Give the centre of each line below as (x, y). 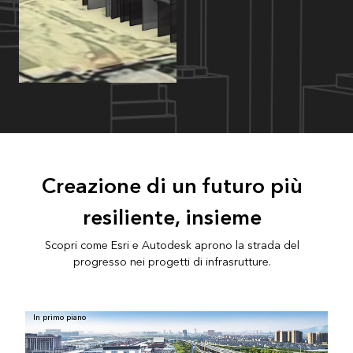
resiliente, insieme (172, 218)
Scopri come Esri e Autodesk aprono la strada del (172, 245)
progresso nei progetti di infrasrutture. (172, 262)
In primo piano (59, 318)
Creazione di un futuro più (172, 186)
